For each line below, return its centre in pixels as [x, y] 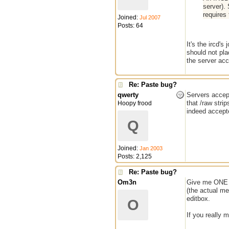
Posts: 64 [130, 26]
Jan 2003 [151, 148]
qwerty [128, 95]
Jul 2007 [150, 17]
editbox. [198, 199]
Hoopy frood [135, 103]
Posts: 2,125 [135, 156]
